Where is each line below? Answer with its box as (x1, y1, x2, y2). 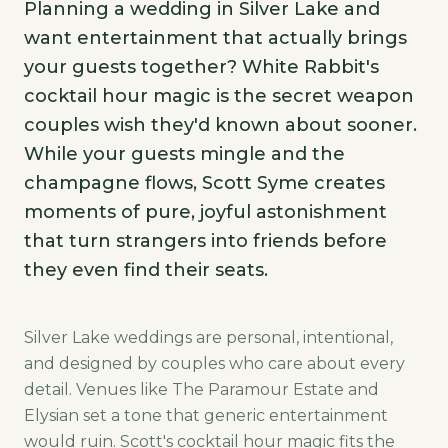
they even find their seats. (24, 259, 268, 281)
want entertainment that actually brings (24, 27, 407, 49)
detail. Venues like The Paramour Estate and (24, 380, 379, 399)
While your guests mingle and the (24, 143, 345, 165)
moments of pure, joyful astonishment (24, 201, 387, 223)
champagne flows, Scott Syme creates (24, 172, 385, 194)
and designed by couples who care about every (24, 354, 405, 373)
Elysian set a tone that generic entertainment (24, 406, 388, 425)
